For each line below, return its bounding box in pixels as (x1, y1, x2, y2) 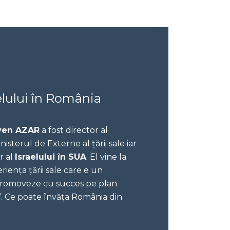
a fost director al (40, 125, 108, 135)
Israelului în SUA (15, 151, 87, 162)
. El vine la (86, 151, 127, 162)
